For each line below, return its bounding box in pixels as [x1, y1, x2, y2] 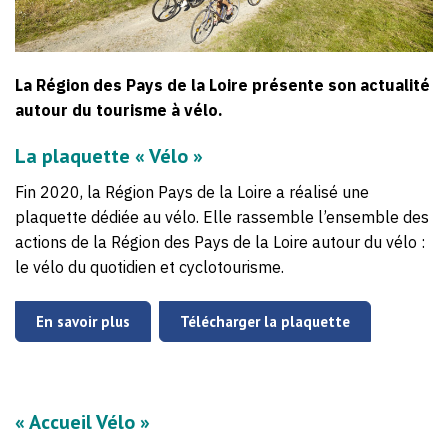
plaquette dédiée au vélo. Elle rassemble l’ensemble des [15, 206, 429, 227]
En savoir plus [36, 311, 130, 331]
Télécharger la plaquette [180, 311, 350, 331]
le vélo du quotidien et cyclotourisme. [15, 256, 284, 277]
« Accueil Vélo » [15, 408, 150, 435]
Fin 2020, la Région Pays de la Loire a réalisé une [15, 181, 369, 202]
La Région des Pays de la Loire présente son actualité [15, 74, 430, 95]
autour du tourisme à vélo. [15, 99, 223, 120]
